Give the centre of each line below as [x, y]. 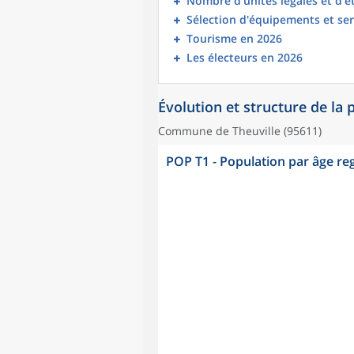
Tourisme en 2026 [234, 38]
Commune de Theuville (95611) [240, 131]
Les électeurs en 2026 [245, 57]
